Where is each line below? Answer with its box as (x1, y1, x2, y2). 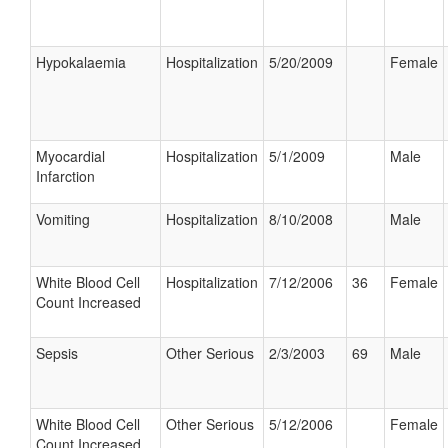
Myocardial (36, 146, 105, 166)
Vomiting (36, 209, 90, 229)
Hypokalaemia (36, 52, 126, 72)
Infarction (36, 166, 95, 186)
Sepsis (36, 343, 78, 363)
